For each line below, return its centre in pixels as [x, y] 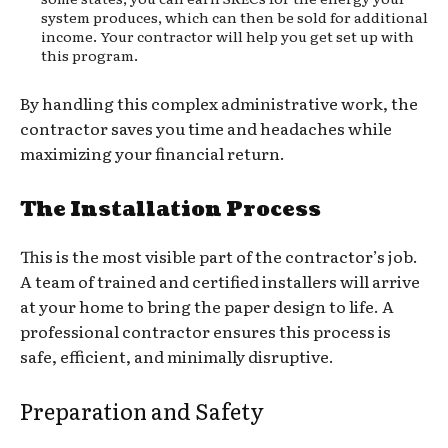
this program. [89, 54]
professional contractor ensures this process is [205, 330]
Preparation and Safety [142, 410]
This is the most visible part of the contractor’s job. [219, 255]
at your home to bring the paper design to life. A [207, 305]
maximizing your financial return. [152, 152]
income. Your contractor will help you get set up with [227, 35]
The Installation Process [170, 209]
